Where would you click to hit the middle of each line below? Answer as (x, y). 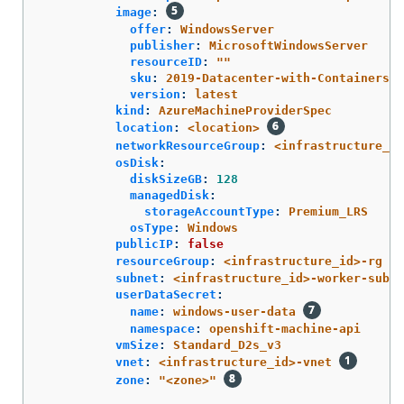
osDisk (137, 162)
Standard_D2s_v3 (227, 344)
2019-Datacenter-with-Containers (278, 78)
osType (151, 227)
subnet (137, 278)
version (155, 94)
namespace (162, 328)
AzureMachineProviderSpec (245, 110)
